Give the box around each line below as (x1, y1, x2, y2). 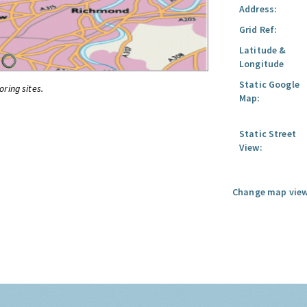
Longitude (239, 58, 284, 70)
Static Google (239, 78, 299, 90)
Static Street (239, 127, 296, 140)
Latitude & (239, 44, 286, 56)
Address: (239, 3, 278, 15)
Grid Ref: (239, 23, 278, 36)
